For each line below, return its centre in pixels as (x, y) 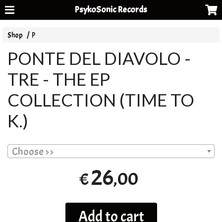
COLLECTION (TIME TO (101, 100)
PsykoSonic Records (111, 10)
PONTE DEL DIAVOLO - (99, 58)
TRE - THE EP (59, 79)
